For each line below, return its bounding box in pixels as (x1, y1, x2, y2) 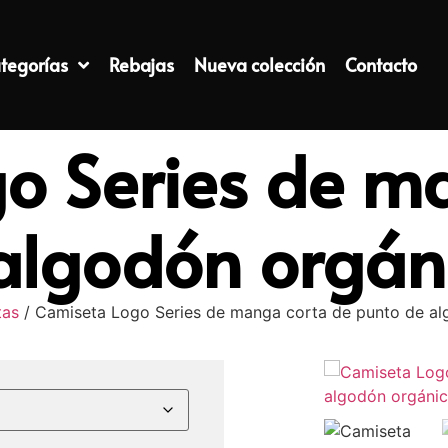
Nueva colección (194, 52, 326, 78)
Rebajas (109, 52, 175, 78)
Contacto (345, 52, 418, 78)
